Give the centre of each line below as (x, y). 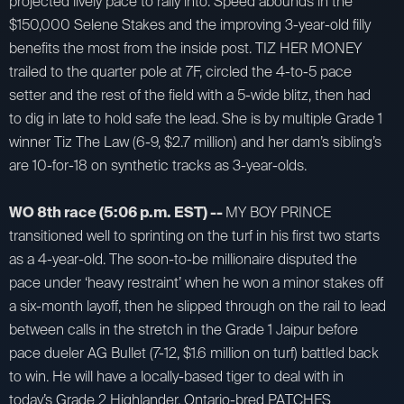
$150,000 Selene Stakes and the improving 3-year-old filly (190, 24)
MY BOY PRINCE (278, 212)
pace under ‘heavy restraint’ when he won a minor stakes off (196, 282)
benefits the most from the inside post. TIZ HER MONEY (185, 48)
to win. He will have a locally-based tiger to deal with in (176, 376)
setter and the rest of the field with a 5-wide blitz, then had (190, 95)
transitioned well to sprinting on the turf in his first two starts (194, 235)
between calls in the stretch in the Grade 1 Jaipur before (184, 329)
